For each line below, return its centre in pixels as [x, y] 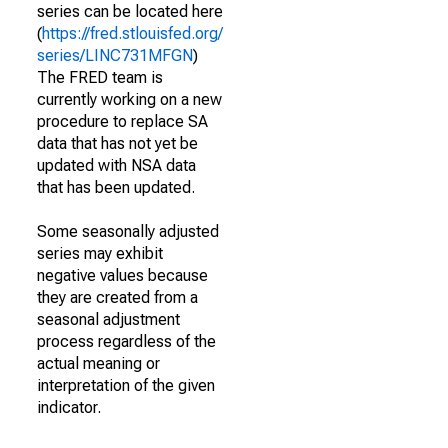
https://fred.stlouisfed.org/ [132, 33]
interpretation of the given [126, 385]
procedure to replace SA [122, 121]
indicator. [69, 407]
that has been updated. [116, 187]
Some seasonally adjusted [128, 231]
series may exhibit [100, 253]
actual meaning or [98, 363]
